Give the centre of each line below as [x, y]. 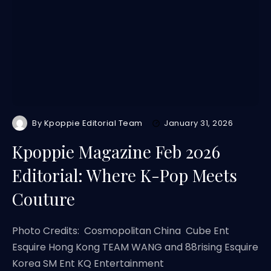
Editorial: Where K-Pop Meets [125, 175]
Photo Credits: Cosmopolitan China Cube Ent [121, 231]
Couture [44, 199]
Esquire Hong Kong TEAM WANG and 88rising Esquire [135, 247]
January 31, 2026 [199, 123]
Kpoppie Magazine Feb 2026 [116, 152]
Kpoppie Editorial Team [93, 123]
